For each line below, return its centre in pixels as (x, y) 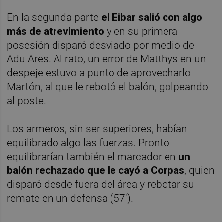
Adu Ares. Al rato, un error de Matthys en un (107, 59)
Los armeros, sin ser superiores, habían (97, 129)
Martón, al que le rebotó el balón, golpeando (108, 86)
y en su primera (142, 31)
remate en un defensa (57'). (70, 198)
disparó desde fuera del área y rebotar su (101, 185)
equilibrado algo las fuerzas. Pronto (88, 143)
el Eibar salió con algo (152, 17)
